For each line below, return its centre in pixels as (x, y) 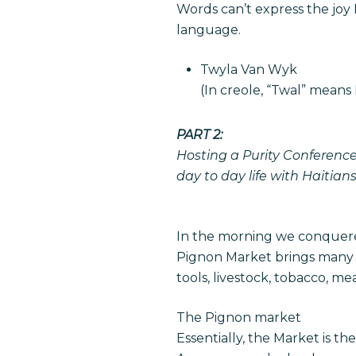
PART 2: (199, 135)
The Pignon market (239, 317)
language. (213, 30)
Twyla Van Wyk (249, 70)
